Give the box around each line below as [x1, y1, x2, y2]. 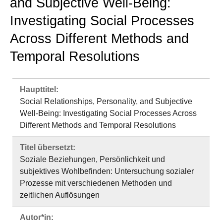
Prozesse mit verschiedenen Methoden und [20, 179, 172, 187]
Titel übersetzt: [20, 143, 75, 152]
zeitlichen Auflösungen [20, 191, 100, 199]
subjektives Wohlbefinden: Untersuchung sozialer [20, 167, 194, 175]
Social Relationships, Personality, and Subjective [20, 97, 192, 106]
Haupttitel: [20, 85, 58, 94]
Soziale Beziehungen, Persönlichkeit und [20, 155, 165, 164]
